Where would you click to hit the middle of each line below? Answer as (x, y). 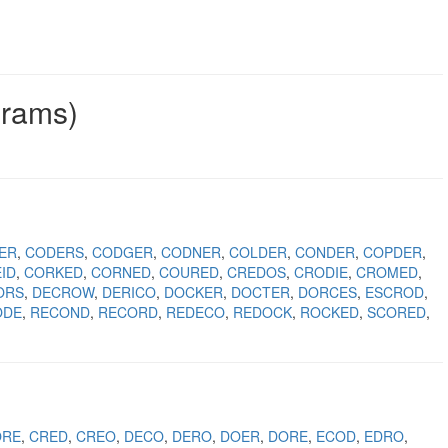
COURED (189, 272)
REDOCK (262, 312)
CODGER (122, 252)
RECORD (128, 312)
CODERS (54, 252)
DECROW (63, 292)
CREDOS (256, 272)
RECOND (60, 312)
